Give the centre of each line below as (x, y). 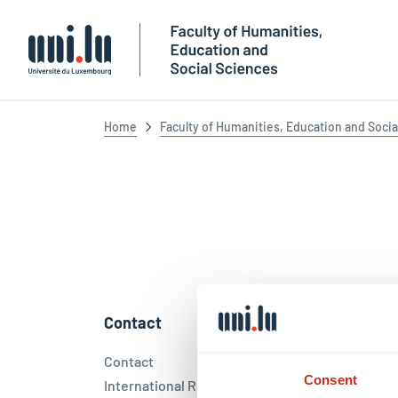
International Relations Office (195, 385)
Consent (330, 379)
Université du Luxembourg (122, 85)
